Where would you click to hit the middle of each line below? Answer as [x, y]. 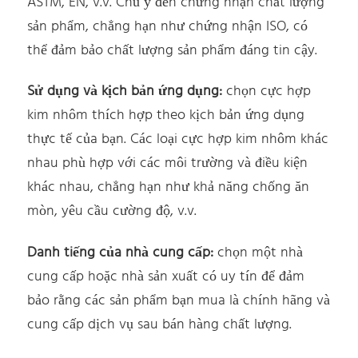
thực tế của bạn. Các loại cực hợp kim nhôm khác [178, 140]
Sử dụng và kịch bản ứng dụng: [125, 92]
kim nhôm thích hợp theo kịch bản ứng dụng [166, 116]
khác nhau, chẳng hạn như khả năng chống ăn [169, 188]
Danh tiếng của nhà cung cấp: [123, 253]
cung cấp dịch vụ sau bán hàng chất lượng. [160, 324]
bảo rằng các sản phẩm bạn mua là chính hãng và [179, 300]
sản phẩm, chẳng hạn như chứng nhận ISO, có [168, 26]
